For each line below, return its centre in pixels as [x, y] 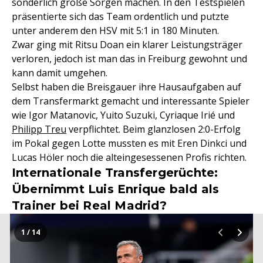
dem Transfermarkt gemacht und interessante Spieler [131, 101]
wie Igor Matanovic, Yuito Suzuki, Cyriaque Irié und [123, 115]
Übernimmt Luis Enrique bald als [116, 189]
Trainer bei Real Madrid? [89, 205]
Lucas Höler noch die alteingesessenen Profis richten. [129, 157]
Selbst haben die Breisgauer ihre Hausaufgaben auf [127, 87]
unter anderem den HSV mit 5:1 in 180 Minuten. [115, 31]
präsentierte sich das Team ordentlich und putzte [120, 16]
